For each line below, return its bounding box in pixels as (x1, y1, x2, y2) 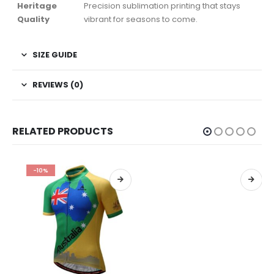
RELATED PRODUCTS (12, 124, 113, 139)
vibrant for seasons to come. (84, 13, 198, 26)
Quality (17, 13, 50, 26)
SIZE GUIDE (32, 49, 77, 61)
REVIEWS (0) (32, 79, 83, 91)
